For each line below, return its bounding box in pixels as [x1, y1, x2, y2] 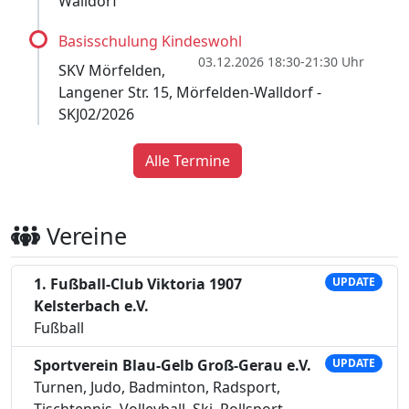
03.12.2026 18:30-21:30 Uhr [197, 52, 364, 70]
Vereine [39, 219, 127, 251]
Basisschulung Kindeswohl [58, 30, 242, 51]
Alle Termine [144, 150, 230, 171]
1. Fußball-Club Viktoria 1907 [34, 273, 242, 294]
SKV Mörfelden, [58, 59, 165, 80]
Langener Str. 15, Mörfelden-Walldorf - [58, 81, 321, 102]
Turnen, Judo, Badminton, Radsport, [34, 376, 280, 397]
